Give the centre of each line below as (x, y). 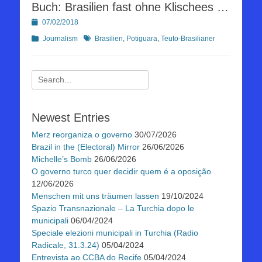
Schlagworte (103, 38)
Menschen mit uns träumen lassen (95, 196)
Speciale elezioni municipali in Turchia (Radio (115, 233)
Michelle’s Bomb (62, 159)
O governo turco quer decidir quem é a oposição (121, 172)
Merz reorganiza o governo (82, 135)
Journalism (60, 39)
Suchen (45, 76)
